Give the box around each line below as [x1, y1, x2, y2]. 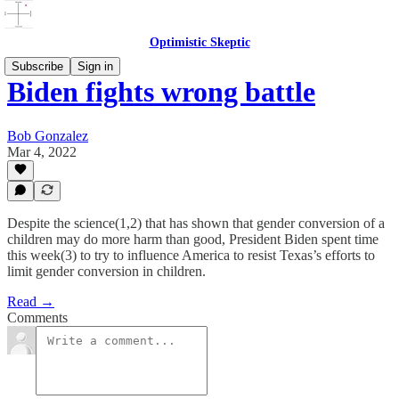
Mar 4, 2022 [7, 143, 77, 159]
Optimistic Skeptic [149, 36, 250, 49]
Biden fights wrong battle [7, 76, 315, 109]
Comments [7, 310, 68, 325]
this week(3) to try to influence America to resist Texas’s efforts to [7, 248, 375, 263]
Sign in [77, 60, 113, 73]
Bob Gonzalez [7, 127, 88, 143]
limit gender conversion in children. [7, 264, 206, 279]
